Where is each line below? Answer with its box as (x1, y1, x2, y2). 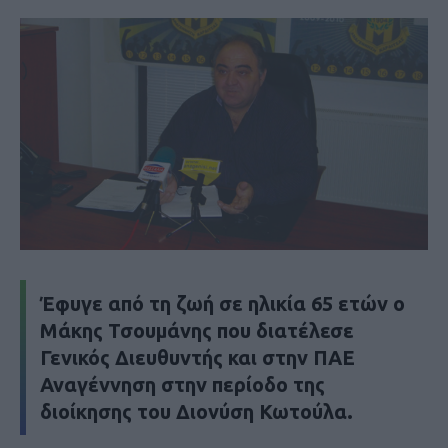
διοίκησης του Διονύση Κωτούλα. (40, 400, 353, 424)
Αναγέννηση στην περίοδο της (40, 373, 325, 397)
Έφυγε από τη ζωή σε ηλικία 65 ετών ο (40, 292, 405, 316)
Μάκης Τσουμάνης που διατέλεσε (40, 319, 354, 343)
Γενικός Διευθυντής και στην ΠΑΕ (40, 346, 355, 370)
